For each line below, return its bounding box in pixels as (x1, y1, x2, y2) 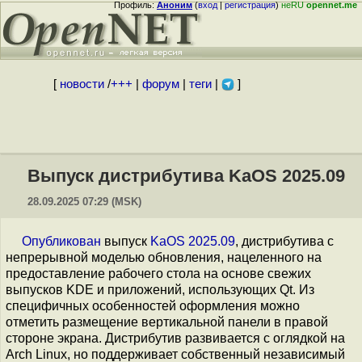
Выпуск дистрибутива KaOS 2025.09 (27, 166, 345, 186)
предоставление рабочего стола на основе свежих (6, 267, 311, 280)
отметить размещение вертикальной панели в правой (6, 315, 328, 329)
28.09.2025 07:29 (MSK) (27, 196, 141, 208)
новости (59, 78, 104, 90)
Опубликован (22, 234, 101, 248)
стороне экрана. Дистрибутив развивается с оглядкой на (6, 331, 345, 345)
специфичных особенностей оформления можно (6, 299, 300, 313)
